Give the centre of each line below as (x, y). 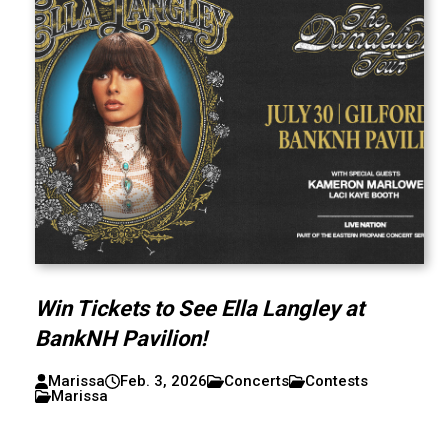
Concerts (256, 381)
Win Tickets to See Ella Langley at (199, 308)
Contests (337, 381)
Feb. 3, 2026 (163, 381)
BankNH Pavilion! (120, 338)
